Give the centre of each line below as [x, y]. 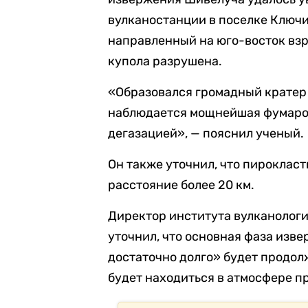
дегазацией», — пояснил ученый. [206, 133]
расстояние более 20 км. [181, 185]
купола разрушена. [165, 61]
